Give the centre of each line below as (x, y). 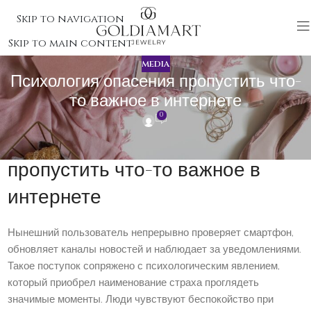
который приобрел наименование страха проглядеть (134, 283)
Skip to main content (71, 43)
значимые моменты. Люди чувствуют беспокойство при (141, 300)
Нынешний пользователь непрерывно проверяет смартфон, (151, 233)
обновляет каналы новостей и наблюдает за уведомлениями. (155, 250)
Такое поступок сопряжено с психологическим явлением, (144, 267)
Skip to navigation (71, 19)
